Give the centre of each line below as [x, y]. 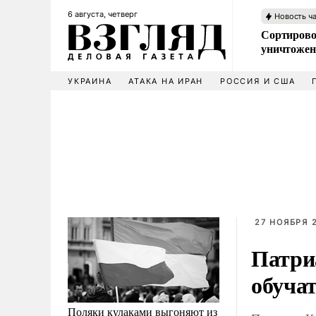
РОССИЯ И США [258, 81]
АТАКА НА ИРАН [166, 81]
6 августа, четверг [103, 14]
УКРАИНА [90, 81]
